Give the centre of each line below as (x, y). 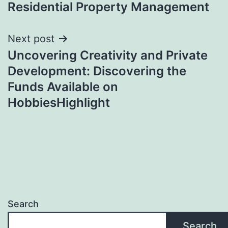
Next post (31, 38)
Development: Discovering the (97, 71)
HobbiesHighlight (59, 102)
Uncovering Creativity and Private (108, 55)
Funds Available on (63, 87)
